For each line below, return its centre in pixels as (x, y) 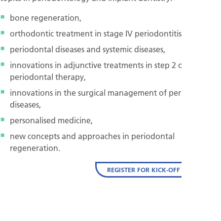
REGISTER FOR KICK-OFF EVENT (154, 169)
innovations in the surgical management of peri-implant (112, 92)
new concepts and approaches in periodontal (92, 136)
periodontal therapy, (48, 76)
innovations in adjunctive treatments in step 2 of (98, 65)
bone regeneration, (46, 17)
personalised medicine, (51, 120)
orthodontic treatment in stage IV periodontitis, (97, 33)
